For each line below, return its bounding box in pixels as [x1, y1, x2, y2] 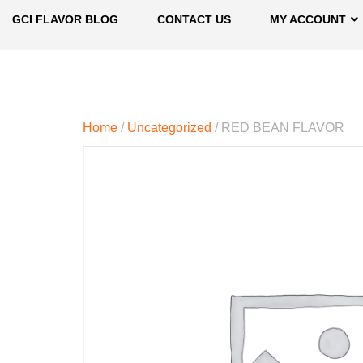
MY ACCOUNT [270, 13, 346, 26]
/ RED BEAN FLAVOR [211, 121, 344, 135]
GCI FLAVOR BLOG [12, 13, 118, 26]
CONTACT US [157, 13, 231, 26]
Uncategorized [127, 121, 211, 135]
